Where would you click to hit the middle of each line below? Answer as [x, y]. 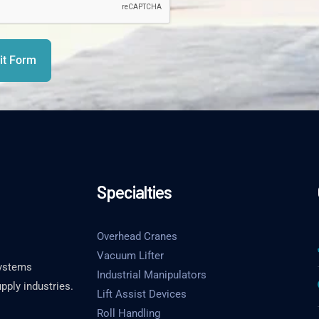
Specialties [134, 192]
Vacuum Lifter [130, 256]
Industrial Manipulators [151, 275]
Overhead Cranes [137, 236]
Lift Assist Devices [141, 294]
